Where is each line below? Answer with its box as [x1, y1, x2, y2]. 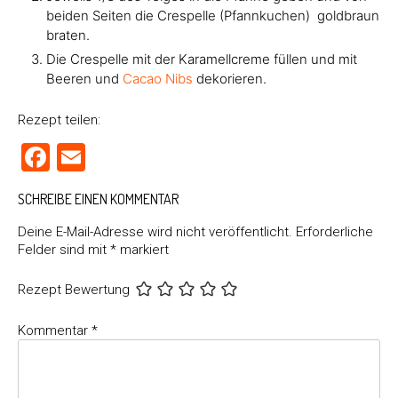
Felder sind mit [18, 241, 110, 258]
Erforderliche [296, 223, 373, 240]
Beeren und [46, 69, 123, 87]
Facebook [50, 139, 169, 174]
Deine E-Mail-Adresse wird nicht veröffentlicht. [18, 223, 292, 240]
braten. [46, 26, 90, 44]
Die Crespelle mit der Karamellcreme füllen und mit [46, 50, 357, 68]
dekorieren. [193, 69, 267, 87]
